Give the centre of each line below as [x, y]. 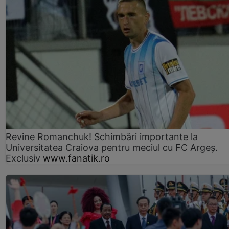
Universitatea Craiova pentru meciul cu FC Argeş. [112, 148]
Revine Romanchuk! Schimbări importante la [102, 137]
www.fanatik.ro [76, 158]
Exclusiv [23, 158]
